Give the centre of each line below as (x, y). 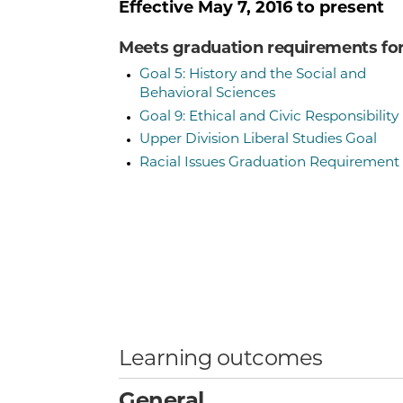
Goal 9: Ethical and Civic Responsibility (269, 117)
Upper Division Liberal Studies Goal (258, 140)
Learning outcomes (221, 359)
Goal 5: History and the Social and (252, 76)
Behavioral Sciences (207, 94)
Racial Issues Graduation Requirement (269, 163)
